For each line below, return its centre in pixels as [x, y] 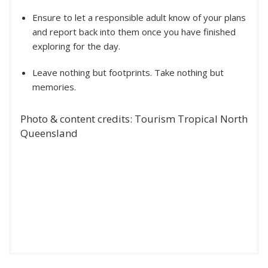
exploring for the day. [76, 46]
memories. [54, 87]
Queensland [49, 133]
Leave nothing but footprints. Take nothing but [128, 73]
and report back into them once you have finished [134, 32]
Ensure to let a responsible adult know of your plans [139, 18]
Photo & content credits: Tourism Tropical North [134, 119]
